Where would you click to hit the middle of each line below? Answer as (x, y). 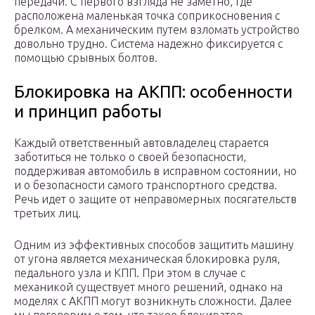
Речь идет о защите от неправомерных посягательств (155, 199)
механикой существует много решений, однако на (148, 287)
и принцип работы (88, 112)
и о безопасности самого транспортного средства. (146, 185)
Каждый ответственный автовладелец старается (141, 143)
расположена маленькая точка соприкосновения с (147, 16)
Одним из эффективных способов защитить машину (154, 245)
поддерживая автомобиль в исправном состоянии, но (155, 171)
